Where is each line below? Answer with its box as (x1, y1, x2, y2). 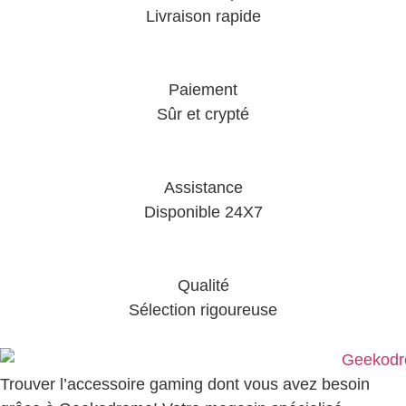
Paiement (169, 80, 237, 99)
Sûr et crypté (157, 104, 249, 123)
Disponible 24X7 (143, 202, 263, 221)
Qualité (177, 275, 229, 295)
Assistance (163, 178, 243, 197)
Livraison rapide (145, 6, 261, 25)
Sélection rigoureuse (129, 300, 277, 319)
